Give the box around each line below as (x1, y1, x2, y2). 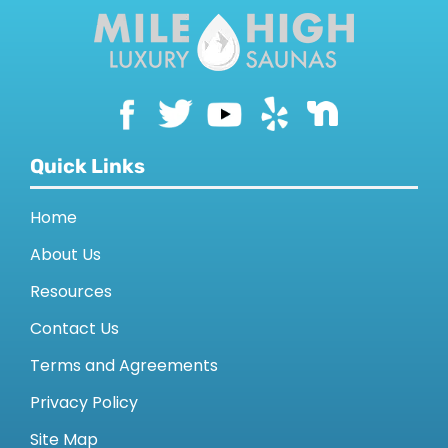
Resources (29, 280, 112, 304)
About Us (29, 243, 101, 267)
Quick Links (29, 154, 145, 179)
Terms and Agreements (29, 354, 218, 378)
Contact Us (29, 317, 119, 341)
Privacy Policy (29, 391, 138, 415)
